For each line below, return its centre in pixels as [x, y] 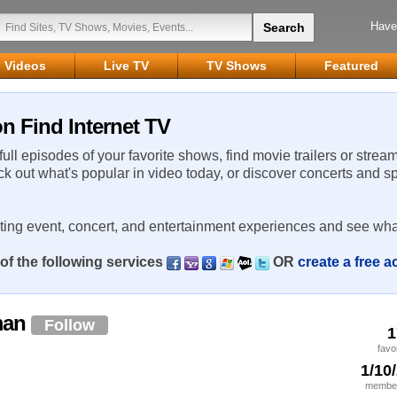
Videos [25, 66]
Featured [351, 66]
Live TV [126, 66]
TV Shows [237, 66]
